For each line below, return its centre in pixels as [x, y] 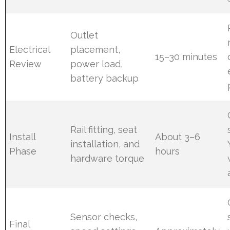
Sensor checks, [104, 217]
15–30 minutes [186, 56]
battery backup [105, 78]
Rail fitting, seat [104, 129]
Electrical [30, 49]
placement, [95, 49]
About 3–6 [178, 137]
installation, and [105, 144]
